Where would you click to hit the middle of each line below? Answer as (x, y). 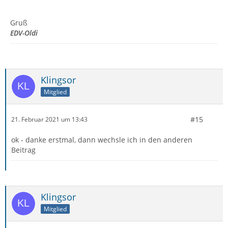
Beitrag (23, 150)
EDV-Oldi (24, 33)
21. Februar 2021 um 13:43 (49, 120)
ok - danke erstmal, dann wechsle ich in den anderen (102, 139)
